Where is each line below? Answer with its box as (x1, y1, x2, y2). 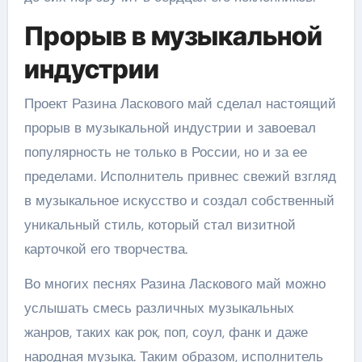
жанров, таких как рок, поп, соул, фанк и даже (23, 322, 308, 341)
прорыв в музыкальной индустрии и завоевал (23, 118, 316, 137)
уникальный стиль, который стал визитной (23, 215, 296, 234)
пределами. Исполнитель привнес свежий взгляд (23, 166, 336, 185)
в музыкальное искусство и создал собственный (23, 191, 335, 209)
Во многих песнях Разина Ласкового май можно (23, 274, 326, 293)
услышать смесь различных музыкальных (23, 298, 294, 317)
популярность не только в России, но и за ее (23, 142, 307, 161)
